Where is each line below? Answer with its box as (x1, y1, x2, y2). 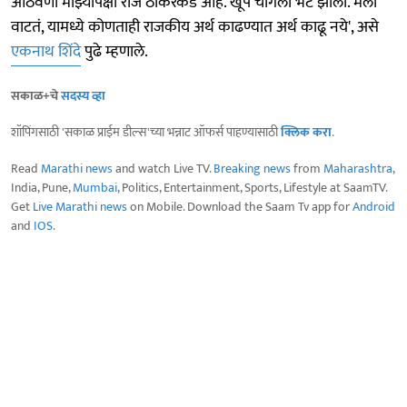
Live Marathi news (33, 196, 127, 218)
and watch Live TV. (113, 158, 213, 180)
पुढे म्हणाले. (81, 38, 148, 66)
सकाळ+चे (11, 85, 61, 107)
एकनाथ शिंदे (11, 38, 81, 66)
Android (352, 196, 395, 218)
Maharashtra (323, 158, 392, 180)
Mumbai (73, 177, 117, 199)
